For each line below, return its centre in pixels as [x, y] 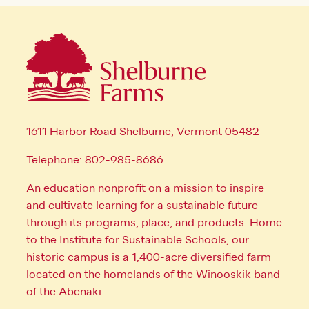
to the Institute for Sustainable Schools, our [138, 240]
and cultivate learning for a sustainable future [142, 206]
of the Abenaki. [65, 292]
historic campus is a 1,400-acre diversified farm [149, 258]
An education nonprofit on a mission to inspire [145, 189]
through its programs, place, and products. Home [154, 223]
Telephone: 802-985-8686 [95, 160]
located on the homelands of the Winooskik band [153, 275]
